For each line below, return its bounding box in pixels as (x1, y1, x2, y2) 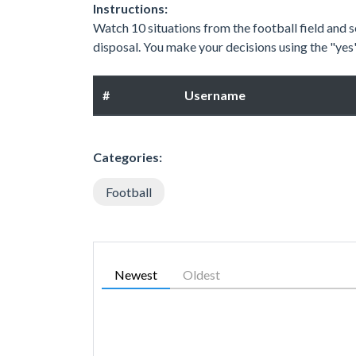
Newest (114, 266, 157, 282)
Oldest (183, 266, 220, 282)
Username (184, 87, 246, 103)
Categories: (93, 149, 162, 164)
